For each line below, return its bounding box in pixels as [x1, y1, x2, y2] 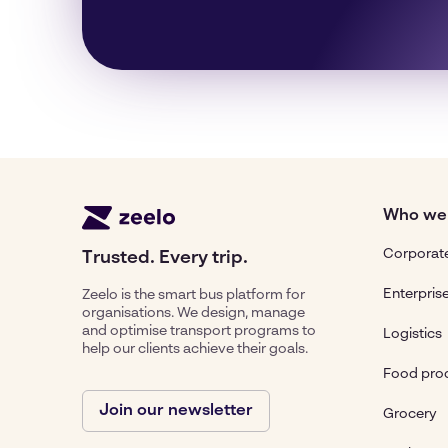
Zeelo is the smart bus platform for [82, 288, 305, 302]
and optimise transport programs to [82, 324, 316, 338]
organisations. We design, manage [82, 306, 305, 320]
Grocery [383, 407, 437, 421]
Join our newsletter [99, 403, 253, 419]
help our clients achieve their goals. [82, 342, 308, 356]
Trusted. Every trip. [82, 249, 248, 267]
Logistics [383, 327, 442, 341]
